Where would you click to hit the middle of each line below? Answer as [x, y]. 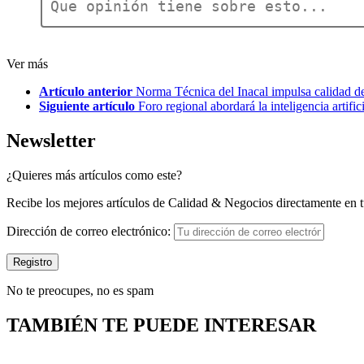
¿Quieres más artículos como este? [94, 175]
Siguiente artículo [89, 106]
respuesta [37, 45]
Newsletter [51, 140]
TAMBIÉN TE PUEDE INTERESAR [161, 325]
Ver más [27, 64]
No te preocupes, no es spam [80, 290]
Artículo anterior [86, 92]
